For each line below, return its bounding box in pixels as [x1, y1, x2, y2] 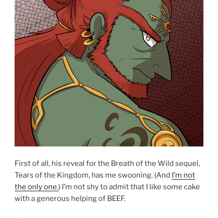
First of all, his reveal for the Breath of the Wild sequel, [15, 159, 200, 168]
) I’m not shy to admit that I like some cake [58, 182, 200, 191]
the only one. [15, 182, 58, 191]
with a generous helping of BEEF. [15, 194, 126, 203]
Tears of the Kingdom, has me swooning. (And [15, 170, 172, 180]
